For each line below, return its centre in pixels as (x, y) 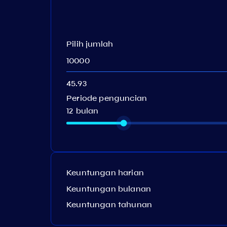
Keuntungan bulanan (109, 188)
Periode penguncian (107, 98)
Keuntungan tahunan (109, 204)
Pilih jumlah (90, 44)
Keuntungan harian (105, 173)
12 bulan (83, 111)
